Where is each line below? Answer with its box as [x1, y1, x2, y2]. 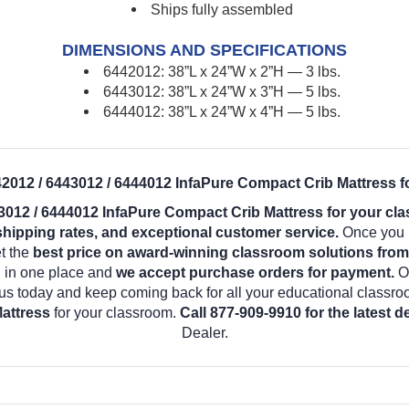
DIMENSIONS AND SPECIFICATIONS [62, 40, 347, 59]
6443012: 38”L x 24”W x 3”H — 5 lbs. [102, 83, 341, 100]
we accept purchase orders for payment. [115, 264, 398, 280]
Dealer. [181, 324, 228, 341]
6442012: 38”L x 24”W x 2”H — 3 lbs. [102, 63, 341, 79]
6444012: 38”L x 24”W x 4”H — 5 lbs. [102, 103, 341, 120]
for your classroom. [50, 304, 180, 320]
